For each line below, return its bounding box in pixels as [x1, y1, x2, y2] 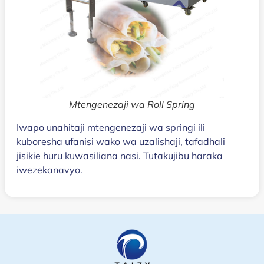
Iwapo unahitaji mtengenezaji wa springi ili [16, 121, 205, 134]
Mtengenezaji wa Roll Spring [69, 98, 195, 111]
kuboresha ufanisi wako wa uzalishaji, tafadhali [16, 136, 225, 148]
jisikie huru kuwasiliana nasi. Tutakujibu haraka [16, 150, 223, 162]
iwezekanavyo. [16, 164, 82, 176]
